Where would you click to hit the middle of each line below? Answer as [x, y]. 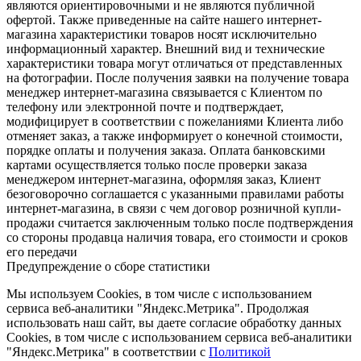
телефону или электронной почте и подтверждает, [145, 106]
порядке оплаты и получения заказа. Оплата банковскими [166, 150]
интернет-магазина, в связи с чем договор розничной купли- [174, 208]
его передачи [42, 251]
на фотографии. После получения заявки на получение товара [178, 77]
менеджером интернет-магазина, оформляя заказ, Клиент [164, 179]
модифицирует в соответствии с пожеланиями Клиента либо [175, 121]
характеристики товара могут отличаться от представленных [174, 63]
